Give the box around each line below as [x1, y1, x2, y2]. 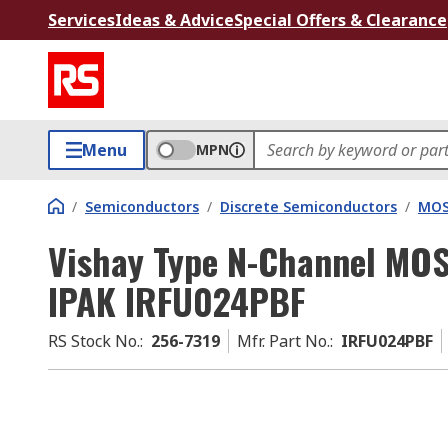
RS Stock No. [48, 330, 140, 352]
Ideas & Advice [115, 9, 234, 31]
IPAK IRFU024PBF [48, 274, 305, 327]
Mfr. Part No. [237, 330, 330, 352]
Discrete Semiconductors [220, 197, 397, 216]
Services [48, 9, 115, 31]
